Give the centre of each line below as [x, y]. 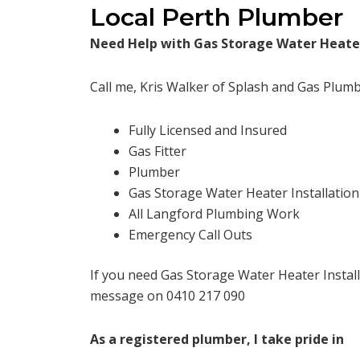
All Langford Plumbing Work [214, 214]
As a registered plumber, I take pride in [217, 340]
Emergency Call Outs [190, 235]
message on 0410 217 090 [168, 296]
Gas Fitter [157, 151]
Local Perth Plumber [217, 18]
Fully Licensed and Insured [208, 131]
